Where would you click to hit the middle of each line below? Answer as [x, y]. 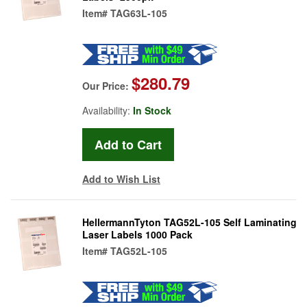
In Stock [152, 110]
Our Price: [107, 85]
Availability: [108, 110]
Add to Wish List [121, 179]
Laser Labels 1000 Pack [137, 234]
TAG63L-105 [139, 13]
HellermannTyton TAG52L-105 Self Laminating [189, 222]
